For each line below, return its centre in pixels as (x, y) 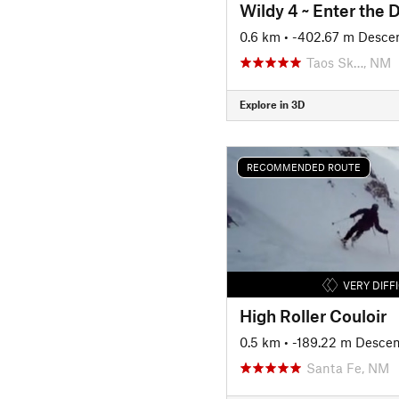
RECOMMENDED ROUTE (303, 167)
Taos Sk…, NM (348, 62)
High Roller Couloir (313, 315)
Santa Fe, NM (347, 367)
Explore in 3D (272, 104)
